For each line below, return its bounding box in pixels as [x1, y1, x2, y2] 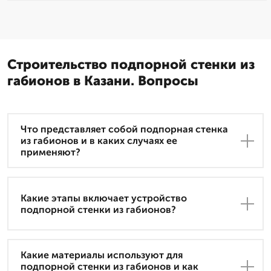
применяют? [21, 146, 80, 158]
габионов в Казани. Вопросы [7, 73, 198, 90]
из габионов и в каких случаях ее [21, 135, 177, 147]
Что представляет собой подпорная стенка [21, 123, 228, 135]
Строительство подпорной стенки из [7, 56, 255, 73]
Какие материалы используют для [21, 249, 183, 261]
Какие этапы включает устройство [21, 192, 187, 204]
